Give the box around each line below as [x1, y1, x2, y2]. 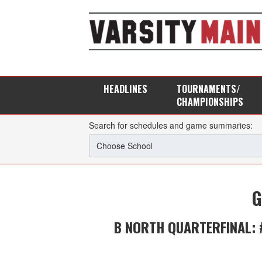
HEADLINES [104, 81, 147, 96]
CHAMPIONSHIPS [177, 94, 243, 109]
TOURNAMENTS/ [177, 81, 240, 96]
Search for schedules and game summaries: [89, 119, 253, 131]
